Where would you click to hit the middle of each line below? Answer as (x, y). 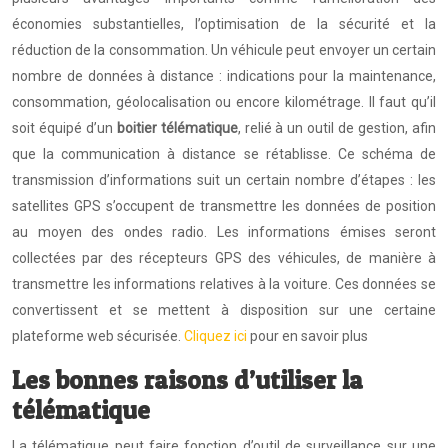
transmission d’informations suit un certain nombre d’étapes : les (224, 180)
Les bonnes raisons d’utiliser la (187, 380)
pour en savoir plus (307, 336)
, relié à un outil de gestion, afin (337, 128)
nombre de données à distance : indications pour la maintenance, (224, 76)
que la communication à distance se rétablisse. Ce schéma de (224, 154)
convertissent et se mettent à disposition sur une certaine (224, 310)
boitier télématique (177, 128)
